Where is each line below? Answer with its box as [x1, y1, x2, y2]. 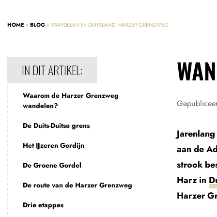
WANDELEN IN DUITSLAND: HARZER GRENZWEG [51, 21, 169, 29]
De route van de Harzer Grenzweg [23, 180, 132, 190]
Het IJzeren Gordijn [23, 140, 84, 150]
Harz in [177, 174, 209, 186]
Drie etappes [23, 200, 63, 210]
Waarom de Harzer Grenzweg [23, 91, 119, 100]
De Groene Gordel [23, 160, 81, 170]
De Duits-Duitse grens [23, 121, 90, 130]
